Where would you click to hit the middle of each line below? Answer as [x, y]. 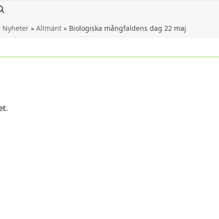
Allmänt [49, 28]
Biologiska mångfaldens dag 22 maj [127, 28]
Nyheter [15, 28]
